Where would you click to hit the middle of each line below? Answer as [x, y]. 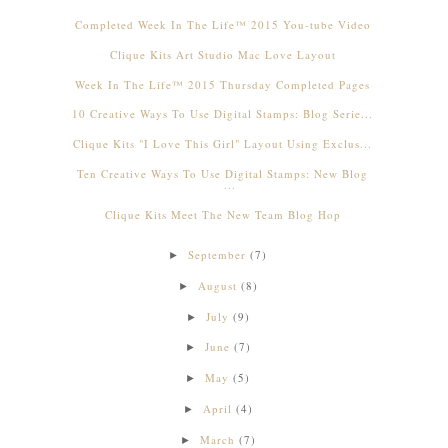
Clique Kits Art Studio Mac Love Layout [222, 54]
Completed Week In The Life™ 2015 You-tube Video [222, 25]
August [217, 285]
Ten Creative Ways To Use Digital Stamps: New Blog [223, 173]
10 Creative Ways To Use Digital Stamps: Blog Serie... [223, 114]
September [217, 255]
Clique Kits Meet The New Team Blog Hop [222, 214]
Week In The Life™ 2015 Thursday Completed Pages [223, 84]
